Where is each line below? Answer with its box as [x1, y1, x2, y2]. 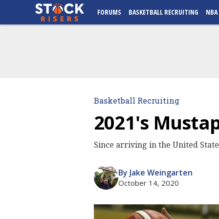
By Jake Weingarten [118, 167, 193, 178]
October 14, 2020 [118, 178, 179, 188]
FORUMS [97, 7, 121, 17]
